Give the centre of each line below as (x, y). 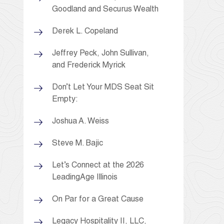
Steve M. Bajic (77, 144)
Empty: (65, 100)
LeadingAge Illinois (85, 178)
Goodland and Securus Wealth (105, 10)
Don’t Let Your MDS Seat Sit (103, 88)
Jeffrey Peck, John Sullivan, (100, 54)
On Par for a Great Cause (98, 200)
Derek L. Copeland (85, 32)
